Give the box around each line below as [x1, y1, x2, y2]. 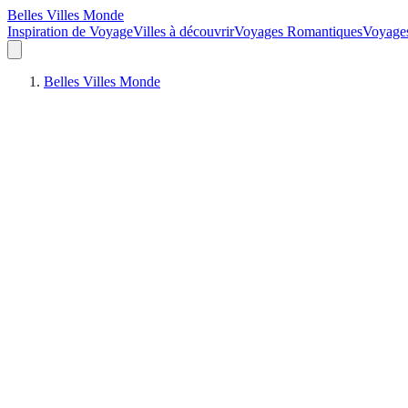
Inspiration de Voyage [7, 24, 133, 39]
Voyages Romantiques [234, 24, 362, 39]
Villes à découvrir [133, 24, 234, 39]
